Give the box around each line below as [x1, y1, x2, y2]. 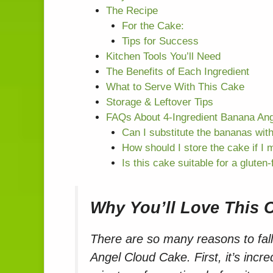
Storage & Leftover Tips [106, 96, 213, 108]
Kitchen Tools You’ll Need [106, 50, 221, 62]
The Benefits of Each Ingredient [106, 65, 249, 77]
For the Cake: [121, 19, 184, 32]
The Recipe [106, 4, 158, 16]
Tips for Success [121, 35, 199, 47]
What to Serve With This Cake [106, 80, 244, 93]
